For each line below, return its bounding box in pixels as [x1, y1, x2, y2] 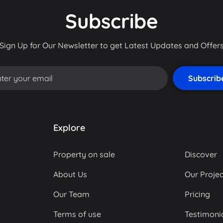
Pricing [185, 189, 210, 199]
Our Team [53, 189, 90, 199]
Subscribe [65, 8, 158, 33]
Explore [53, 121, 85, 133]
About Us [53, 169, 87, 179]
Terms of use [53, 209, 101, 219]
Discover [185, 149, 217, 159]
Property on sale [53, 149, 115, 159]
